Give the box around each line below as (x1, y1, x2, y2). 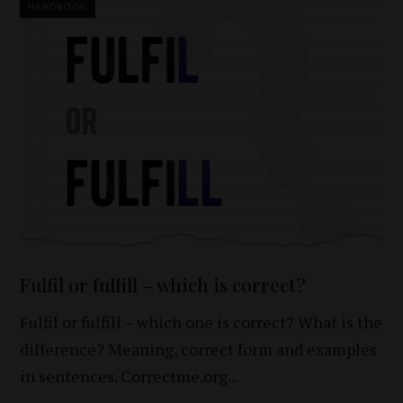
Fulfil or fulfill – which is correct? (20, 271, 307, 297)
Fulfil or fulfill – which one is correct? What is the (20, 310, 383, 333)
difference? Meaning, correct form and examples (20, 337, 378, 360)
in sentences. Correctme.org (20, 364, 228, 387)
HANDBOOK (28, 2, 88, 13)
